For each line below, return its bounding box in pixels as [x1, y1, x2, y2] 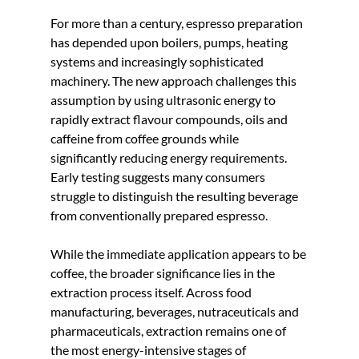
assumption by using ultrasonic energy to [50, 91, 278, 107]
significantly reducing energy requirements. [50, 149, 289, 165]
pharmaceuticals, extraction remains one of [50, 322, 288, 338]
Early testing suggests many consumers [50, 168, 268, 184]
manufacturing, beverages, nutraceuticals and [50, 303, 301, 319]
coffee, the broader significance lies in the [50, 264, 277, 280]
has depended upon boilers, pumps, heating [50, 34, 290, 50]
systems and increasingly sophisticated [50, 53, 266, 69]
